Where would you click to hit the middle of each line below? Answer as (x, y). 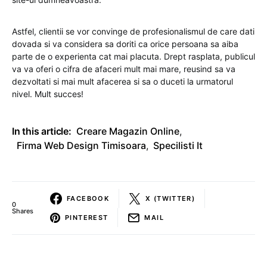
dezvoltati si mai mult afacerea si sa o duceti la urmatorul (122, 81)
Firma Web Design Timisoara (81, 145)
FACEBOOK (88, 198)
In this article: (42, 131)
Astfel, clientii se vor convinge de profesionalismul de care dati (133, 31)
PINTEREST (87, 217)
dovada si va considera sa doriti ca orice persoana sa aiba (125, 44)
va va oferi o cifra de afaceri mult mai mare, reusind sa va (124, 69)
